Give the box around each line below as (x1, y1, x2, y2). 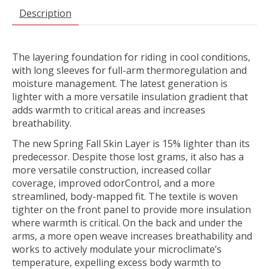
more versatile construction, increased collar (12, 163, 211, 177)
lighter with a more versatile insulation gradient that (12, 89, 248, 103)
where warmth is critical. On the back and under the (12, 216, 243, 229)
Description (19, 6, 71, 20)
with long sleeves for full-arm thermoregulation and (12, 63, 247, 77)
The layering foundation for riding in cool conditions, (12, 50, 250, 64)
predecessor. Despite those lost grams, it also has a (12, 150, 244, 163)
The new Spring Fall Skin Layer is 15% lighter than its (12, 136, 250, 150)
